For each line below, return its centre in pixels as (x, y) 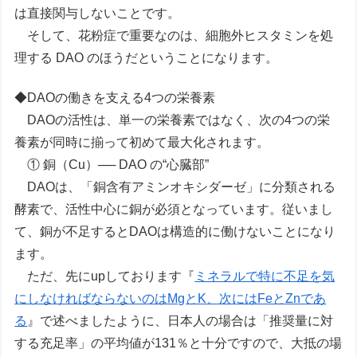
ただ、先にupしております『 (105, 277)
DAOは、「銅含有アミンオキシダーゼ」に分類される (175, 187)
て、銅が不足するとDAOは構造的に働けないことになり (175, 232)
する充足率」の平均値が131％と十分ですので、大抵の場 (178, 343)
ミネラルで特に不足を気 (265, 277)
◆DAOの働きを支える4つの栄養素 (115, 98)
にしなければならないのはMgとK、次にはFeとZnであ (171, 299)
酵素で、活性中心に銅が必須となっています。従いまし (174, 210)
